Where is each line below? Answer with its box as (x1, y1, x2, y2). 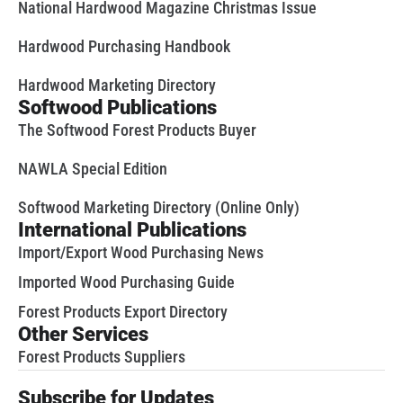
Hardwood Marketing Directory (18, 75, 216, 94)
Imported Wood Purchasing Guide (18, 272, 235, 291)
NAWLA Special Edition (18, 158, 167, 178)
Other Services (18, 322, 148, 345)
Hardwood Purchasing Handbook (18, 36, 230, 56)
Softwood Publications (18, 95, 217, 119)
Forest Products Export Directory (18, 301, 228, 321)
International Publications (18, 218, 246, 241)
